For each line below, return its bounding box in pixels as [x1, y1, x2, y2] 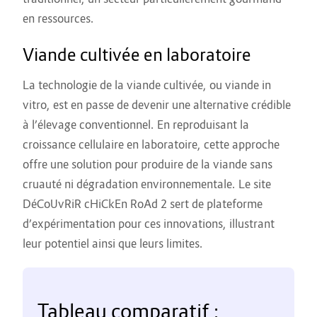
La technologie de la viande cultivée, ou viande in [23, 78, 271, 93]
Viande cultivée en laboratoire [23, 45, 251, 66]
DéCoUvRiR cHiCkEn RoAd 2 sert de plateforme [23, 197, 263, 212]
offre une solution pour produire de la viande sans [23, 157, 272, 172]
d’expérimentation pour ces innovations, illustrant [23, 217, 275, 231]
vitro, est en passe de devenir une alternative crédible [23, 98, 291, 113]
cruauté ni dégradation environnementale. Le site [23, 177, 271, 192]
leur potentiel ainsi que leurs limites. [23, 236, 203, 251]
